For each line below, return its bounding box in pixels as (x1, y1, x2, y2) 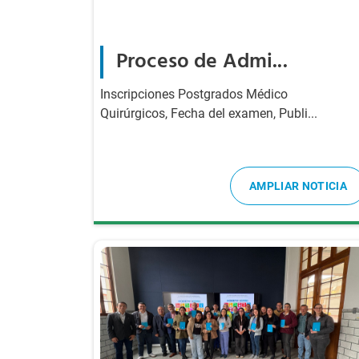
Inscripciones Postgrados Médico (100, 87, 288, 102)
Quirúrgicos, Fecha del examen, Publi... (100, 106, 317, 121)
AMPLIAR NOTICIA (248, 179, 348, 192)
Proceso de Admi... (116, 46, 288, 79)
